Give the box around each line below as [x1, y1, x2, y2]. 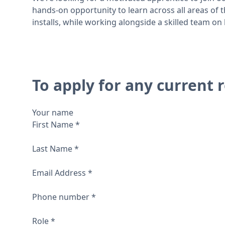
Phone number [32, 191, 91, 203]
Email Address [32, 167, 88, 179]
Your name [32, 107, 73, 119]
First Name [32, 119, 75, 131]
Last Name [32, 143, 74, 155]
